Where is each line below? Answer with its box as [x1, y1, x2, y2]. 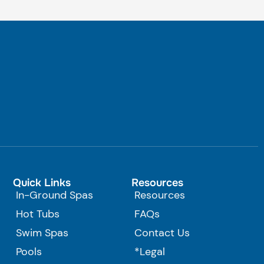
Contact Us [134, 226, 190, 240]
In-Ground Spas [15, 188, 93, 203]
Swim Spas [15, 226, 68, 240]
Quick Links [12, 176, 71, 190]
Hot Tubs [15, 207, 60, 222]
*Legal [134, 245, 166, 259]
